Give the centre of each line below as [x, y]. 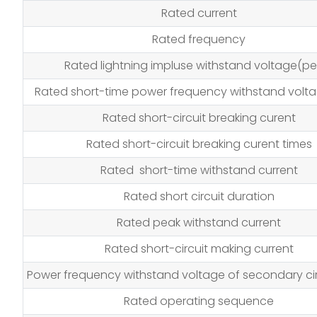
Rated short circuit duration [199, 196]
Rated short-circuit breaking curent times [199, 144]
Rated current [199, 13]
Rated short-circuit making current [199, 249]
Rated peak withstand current [199, 223]
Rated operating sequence [199, 301]
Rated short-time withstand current [199, 170]
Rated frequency [199, 39]
